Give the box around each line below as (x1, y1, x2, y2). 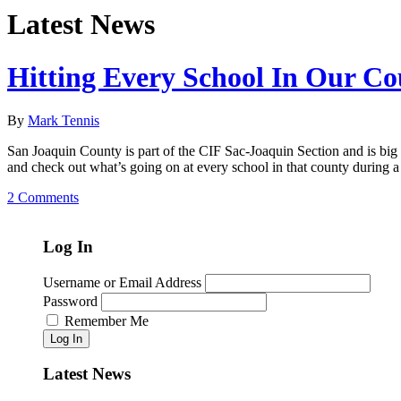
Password (43, 293, 98, 309)
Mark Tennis (28, 113, 99, 129)
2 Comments (7, 190, 79, 206)
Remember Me (64, 312, 149, 328)
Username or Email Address (43, 274, 201, 290)
